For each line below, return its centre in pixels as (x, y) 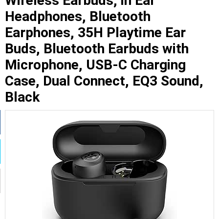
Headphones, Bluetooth (78, 17)
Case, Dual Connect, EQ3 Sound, (104, 81)
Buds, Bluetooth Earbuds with (97, 49)
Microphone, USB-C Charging (95, 65)
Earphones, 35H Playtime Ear (95, 33)
